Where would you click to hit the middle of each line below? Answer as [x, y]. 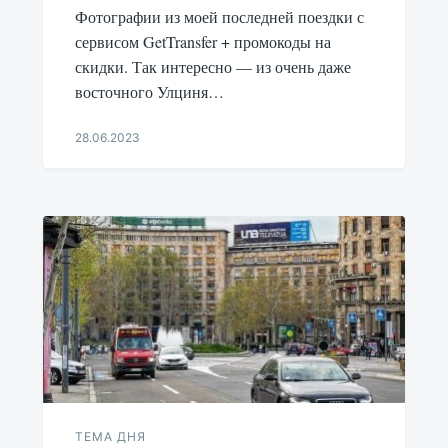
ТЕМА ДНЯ [110, 437]
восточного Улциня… [149, 91]
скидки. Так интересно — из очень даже [212, 66]
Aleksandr [102, 176]
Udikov [94, 195]
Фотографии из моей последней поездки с [219, 16]
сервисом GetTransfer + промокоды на [202, 41]
